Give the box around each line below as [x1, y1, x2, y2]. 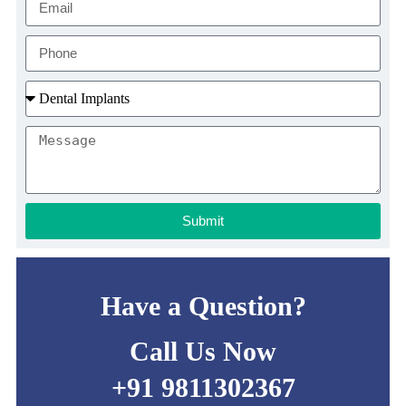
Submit [182, 213, 224, 229]
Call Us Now [130, 336, 276, 367]
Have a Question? [100, 291, 306, 322]
